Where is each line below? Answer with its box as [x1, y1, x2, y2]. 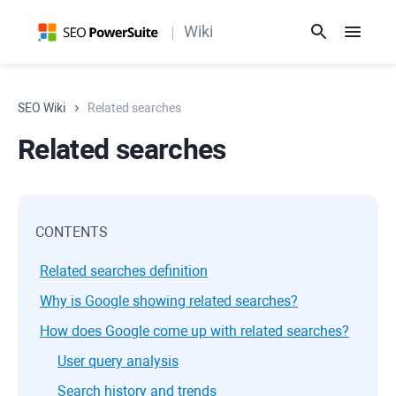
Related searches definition [40, 263, 208, 279]
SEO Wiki [18, 101, 65, 115]
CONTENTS [35, 224, 108, 240]
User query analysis [57, 353, 179, 369]
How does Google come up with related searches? [40, 323, 349, 339]
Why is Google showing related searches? [40, 293, 298, 309]
